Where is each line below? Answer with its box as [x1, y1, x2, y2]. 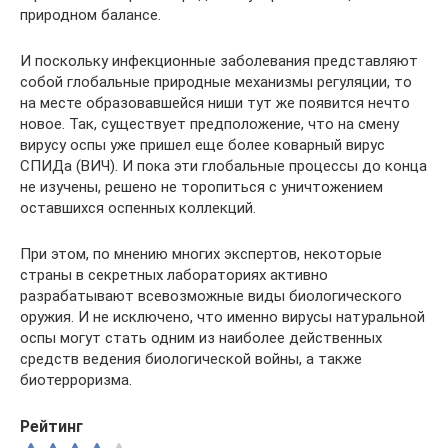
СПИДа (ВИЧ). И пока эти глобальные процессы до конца [20, 156, 427, 175]
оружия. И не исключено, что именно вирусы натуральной [20, 307, 425, 326]
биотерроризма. [20, 370, 132, 389]
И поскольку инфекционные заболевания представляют [20, 51, 418, 70]
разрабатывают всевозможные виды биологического [20, 286, 402, 305]
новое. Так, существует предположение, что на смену [20, 114, 399, 133]
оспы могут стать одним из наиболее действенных [20, 328, 382, 347]
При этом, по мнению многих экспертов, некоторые [20, 244, 382, 263]
